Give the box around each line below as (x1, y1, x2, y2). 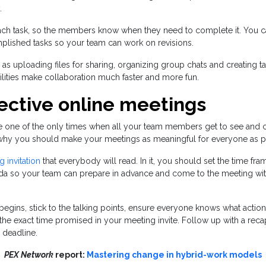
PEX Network (4, 250, 53, 260)
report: (53, 250, 87, 260)
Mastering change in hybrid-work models (87, 250, 262, 260)
